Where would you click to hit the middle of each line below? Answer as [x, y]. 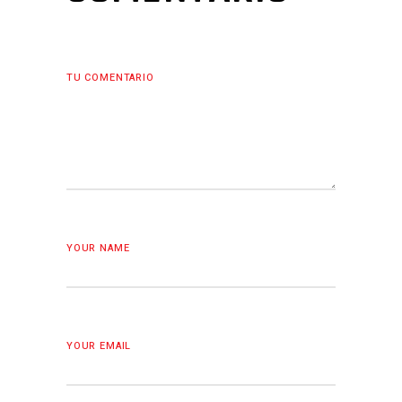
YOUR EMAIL [99, 346]
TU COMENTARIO [110, 78]
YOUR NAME [98, 248]
